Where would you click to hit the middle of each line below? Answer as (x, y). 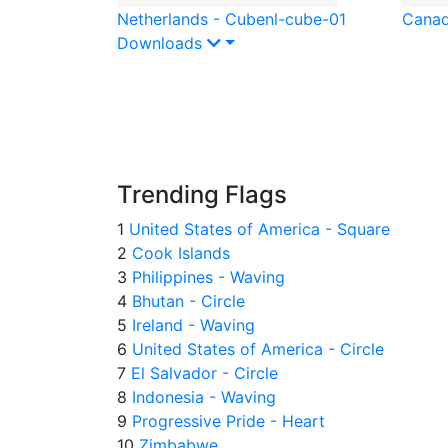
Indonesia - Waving (201, 396)
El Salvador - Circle (202, 372)
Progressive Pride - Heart (226, 420)
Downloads (159, 42)
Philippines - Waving (206, 276)
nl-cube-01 (305, 18)
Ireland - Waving (191, 324)
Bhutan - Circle (186, 300)
